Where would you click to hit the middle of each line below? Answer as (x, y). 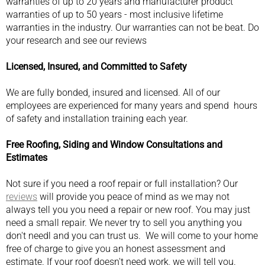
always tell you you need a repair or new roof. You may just (128, 209)
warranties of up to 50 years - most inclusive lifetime (114, 14)
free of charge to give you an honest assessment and (116, 248)
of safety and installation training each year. (97, 118)
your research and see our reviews (76, 40)
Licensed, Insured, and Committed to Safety (96, 66)
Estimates (27, 157)
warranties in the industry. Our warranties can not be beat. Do (132, 27)
